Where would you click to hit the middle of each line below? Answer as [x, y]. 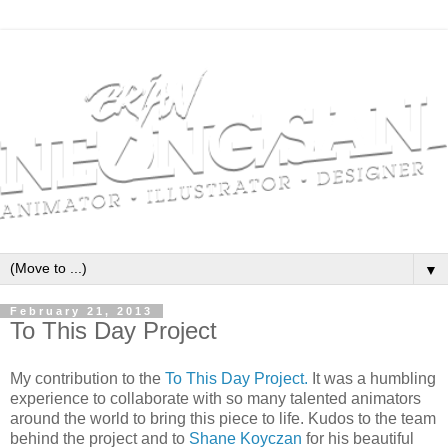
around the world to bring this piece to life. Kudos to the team [223, 418]
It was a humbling [372, 378]
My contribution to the [87, 378]
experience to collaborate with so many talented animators [215, 398]
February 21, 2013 [81, 311]
